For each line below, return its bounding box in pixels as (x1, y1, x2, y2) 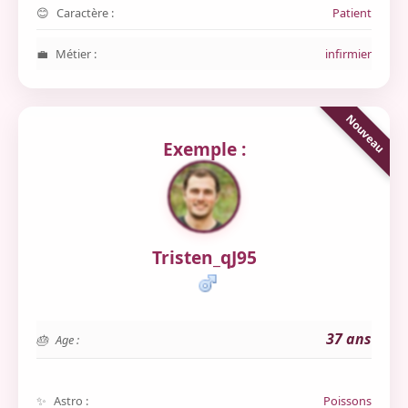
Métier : (56, 46, 97, 62)
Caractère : (56, 5, 114, 21)
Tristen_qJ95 (151, 245, 257, 270)
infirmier (325, 46, 372, 62)
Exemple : (162, 137, 246, 161)
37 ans (326, 329, 372, 349)
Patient (332, 5, 372, 21)
